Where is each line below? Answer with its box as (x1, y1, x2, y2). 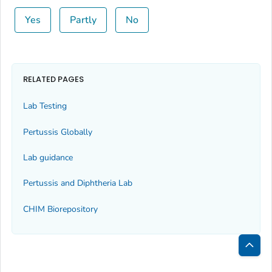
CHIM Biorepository (23, 203, 98, 215)
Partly (69, 13, 97, 27)
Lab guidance (23, 152, 73, 164)
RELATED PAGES (23, 73, 84, 85)
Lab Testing (23, 100, 67, 112)
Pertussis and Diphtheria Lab (23, 177, 132, 189)
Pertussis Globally (23, 126, 92, 138)
